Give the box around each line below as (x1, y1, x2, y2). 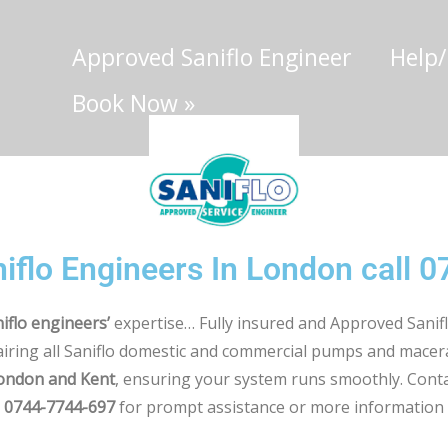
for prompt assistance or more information (115, 395, 444, 418)
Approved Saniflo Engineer (72, 41, 353, 74)
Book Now (72, 87, 179, 120)
